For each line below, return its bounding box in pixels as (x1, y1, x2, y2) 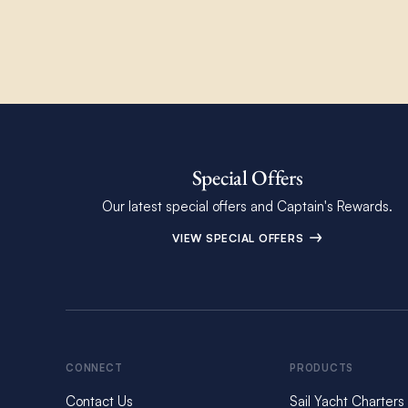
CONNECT (66, 361, 123, 374)
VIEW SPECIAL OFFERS (172, 231, 308, 246)
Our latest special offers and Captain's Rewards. (102, 198, 393, 216)
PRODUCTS (290, 361, 353, 374)
